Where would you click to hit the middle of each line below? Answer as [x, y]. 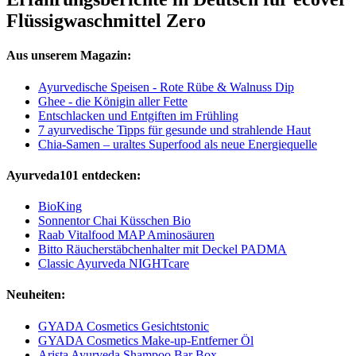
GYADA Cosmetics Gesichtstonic [124, 326]
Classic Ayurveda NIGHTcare [114, 264]
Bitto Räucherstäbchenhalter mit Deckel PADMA [163, 250]
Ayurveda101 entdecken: [74, 175]
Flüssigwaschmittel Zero [106, 21]
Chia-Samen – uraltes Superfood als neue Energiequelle [178, 144]
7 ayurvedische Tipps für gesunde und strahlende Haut [174, 130]
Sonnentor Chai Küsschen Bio [114, 221]
